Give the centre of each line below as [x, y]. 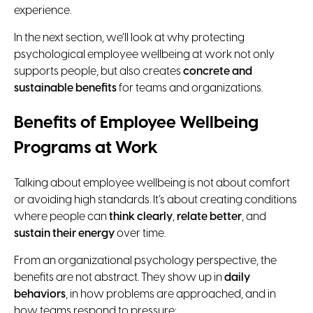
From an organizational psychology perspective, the [145, 261]
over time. [140, 234]
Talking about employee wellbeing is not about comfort [152, 184]
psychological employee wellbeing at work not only [144, 55]
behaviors [40, 295]
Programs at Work [86, 149]
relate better [209, 217]
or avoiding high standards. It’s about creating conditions [155, 201]
